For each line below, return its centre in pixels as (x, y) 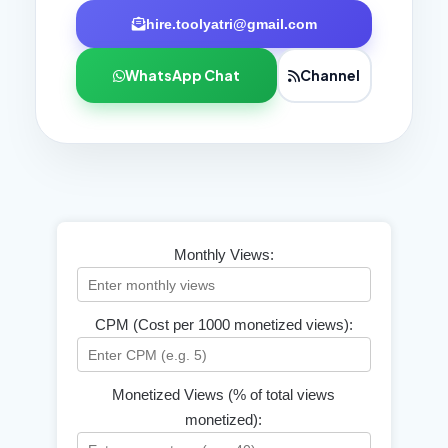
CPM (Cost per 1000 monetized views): (223, 325)
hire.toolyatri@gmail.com (231, 24)
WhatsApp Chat (182, 75)
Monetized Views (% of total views (224, 395)
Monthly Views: (223, 255)
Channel (330, 75)
